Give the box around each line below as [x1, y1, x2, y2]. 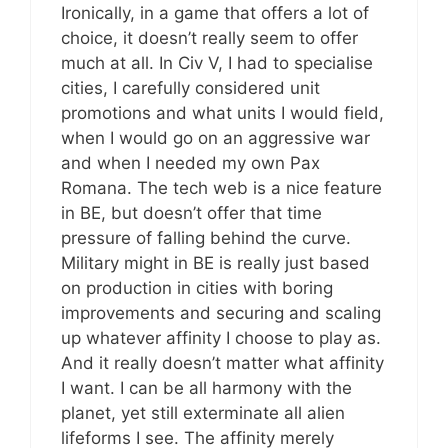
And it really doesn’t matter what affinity [61, 353, 384, 374]
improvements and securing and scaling [61, 303, 381, 324]
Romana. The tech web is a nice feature [61, 178, 382, 199]
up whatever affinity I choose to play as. [61, 328, 381, 349]
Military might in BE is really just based [61, 253, 370, 274]
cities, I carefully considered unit [61, 78, 320, 99]
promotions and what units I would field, [61, 103, 384, 124]
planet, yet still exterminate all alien [61, 403, 345, 424]
